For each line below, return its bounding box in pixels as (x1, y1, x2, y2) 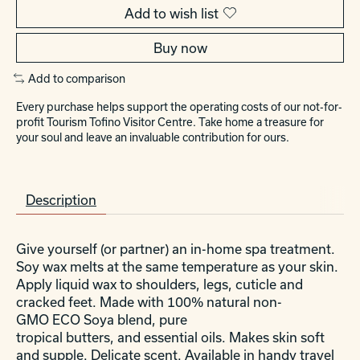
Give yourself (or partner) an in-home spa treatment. (16, 241, 335, 257)
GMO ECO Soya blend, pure (16, 312, 187, 328)
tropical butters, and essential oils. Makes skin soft (16, 329, 325, 346)
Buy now (153, 39, 207, 55)
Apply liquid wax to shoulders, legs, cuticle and (16, 276, 303, 292)
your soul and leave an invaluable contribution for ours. (16, 131, 289, 145)
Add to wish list (124, 5, 219, 21)
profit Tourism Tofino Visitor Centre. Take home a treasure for (16, 116, 324, 129)
